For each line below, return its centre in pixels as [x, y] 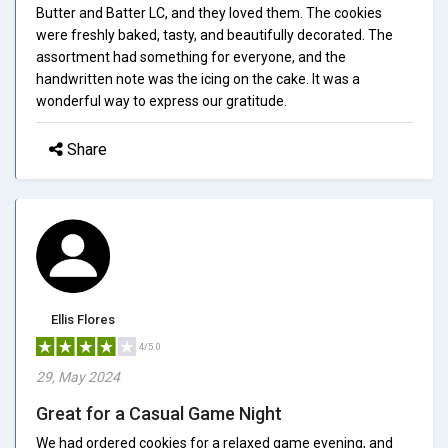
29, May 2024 [78, 376]
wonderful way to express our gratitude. [161, 100]
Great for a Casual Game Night [159, 413]
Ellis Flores [83, 319]
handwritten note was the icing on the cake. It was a [198, 78]
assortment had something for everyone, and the [191, 56]
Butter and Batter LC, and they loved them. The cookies [209, 12]
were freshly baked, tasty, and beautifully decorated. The [214, 34]
